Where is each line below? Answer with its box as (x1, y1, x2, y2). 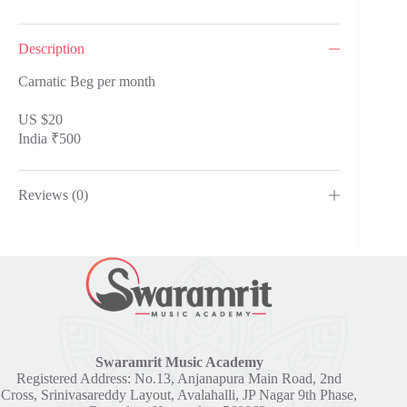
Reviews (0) (18, 186, 88, 203)
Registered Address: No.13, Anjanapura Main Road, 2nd (16, 371, 342, 387)
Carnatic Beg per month (18, 73, 155, 89)
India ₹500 (18, 130, 81, 146)
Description (18, 40, 84, 56)
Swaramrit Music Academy (94, 354, 263, 371)
